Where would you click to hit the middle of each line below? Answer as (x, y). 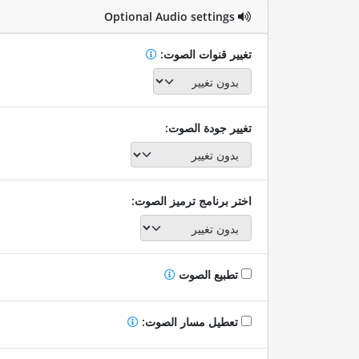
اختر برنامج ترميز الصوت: (191, 201)
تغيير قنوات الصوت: (204, 54)
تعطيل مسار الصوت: (190, 321)
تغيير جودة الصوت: (208, 127)
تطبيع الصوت (208, 274)
